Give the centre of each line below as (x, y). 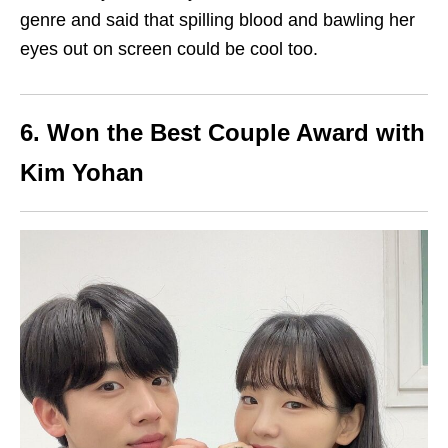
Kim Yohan (82, 173)
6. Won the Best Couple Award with (222, 133)
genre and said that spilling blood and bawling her (217, 20)
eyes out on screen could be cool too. (169, 49)
